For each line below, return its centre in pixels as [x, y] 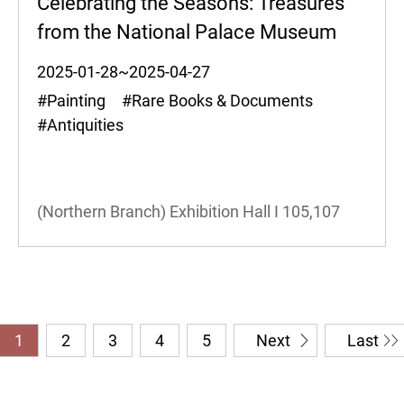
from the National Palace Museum [186, 32]
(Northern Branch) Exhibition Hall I [157, 212]
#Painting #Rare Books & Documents [183, 101]
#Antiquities [88, 125]
